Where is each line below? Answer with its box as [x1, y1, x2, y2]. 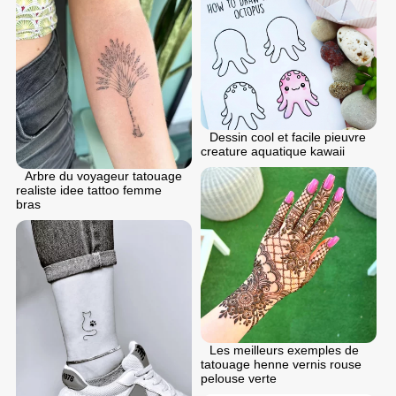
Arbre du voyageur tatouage [25, 168, 182, 183]
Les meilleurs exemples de [209, 343, 359, 358]
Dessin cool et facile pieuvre [209, 130, 366, 145]
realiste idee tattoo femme [16, 182, 162, 197]
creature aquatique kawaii [201, 144, 345, 159]
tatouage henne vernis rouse [201, 357, 362, 372]
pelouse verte [201, 371, 277, 386]
